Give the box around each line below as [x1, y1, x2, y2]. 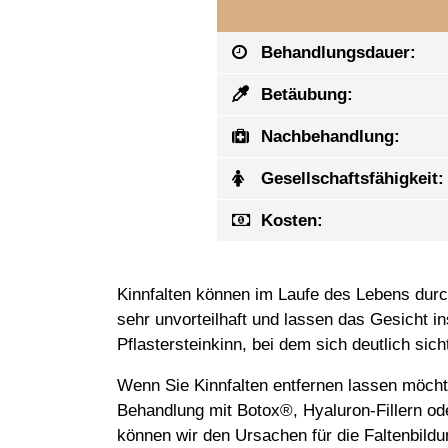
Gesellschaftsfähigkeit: [256, 169, 444, 189]
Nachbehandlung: [256, 127, 400, 147]
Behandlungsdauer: [256, 43, 416, 63]
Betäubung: [256, 85, 353, 105]
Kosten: [256, 211, 323, 231]
